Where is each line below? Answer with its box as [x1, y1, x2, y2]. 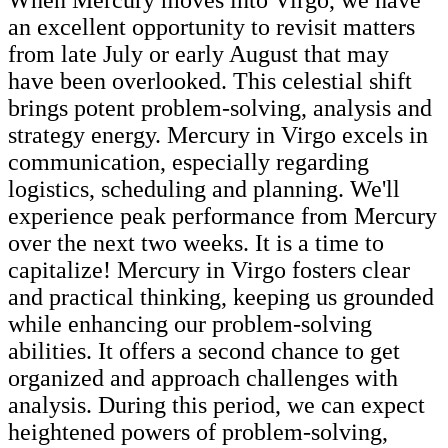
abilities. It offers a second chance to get [8, 337, 400, 364]
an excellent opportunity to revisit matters [8, 13, 415, 40]
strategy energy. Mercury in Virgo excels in [8, 121, 428, 148]
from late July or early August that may [8, 40, 389, 67]
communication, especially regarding [8, 148, 369, 175]
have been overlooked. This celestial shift [8, 67, 412, 94]
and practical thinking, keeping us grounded [8, 283, 434, 310]
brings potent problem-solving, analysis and [8, 94, 432, 121]
